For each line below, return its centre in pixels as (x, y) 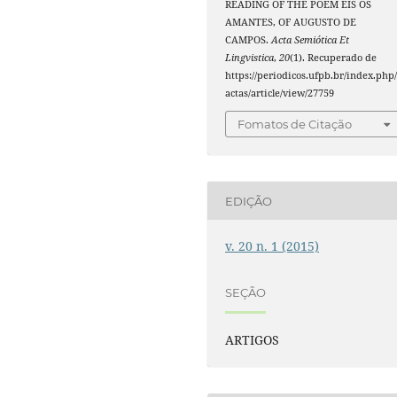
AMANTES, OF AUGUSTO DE (291, 22)
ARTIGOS (253, 340)
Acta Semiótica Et (311, 39)
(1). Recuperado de (334, 57)
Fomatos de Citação (295, 125)
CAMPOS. (249, 39)
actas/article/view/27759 (280, 93)
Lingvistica (250, 57)
